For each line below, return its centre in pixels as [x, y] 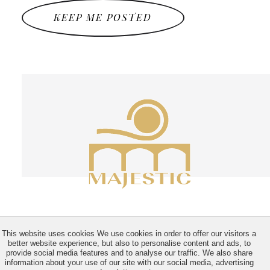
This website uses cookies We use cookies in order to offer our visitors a [129, 234]
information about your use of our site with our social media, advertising [129, 262]
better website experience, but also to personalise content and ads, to [129, 243]
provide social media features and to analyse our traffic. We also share [129, 253]
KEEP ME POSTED [103, 17]
